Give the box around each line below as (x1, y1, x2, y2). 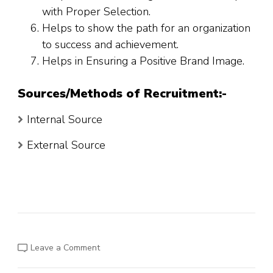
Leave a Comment (30, 242, 100, 254)
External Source (27, 138, 105, 153)
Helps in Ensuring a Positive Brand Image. (42, 54, 244, 69)
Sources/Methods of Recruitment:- (18, 85, 227, 102)
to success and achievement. (42, 37, 179, 52)
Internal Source (27, 112, 102, 127)
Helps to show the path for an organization (42, 21, 250, 36)
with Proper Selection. (42, 4, 151, 19)
